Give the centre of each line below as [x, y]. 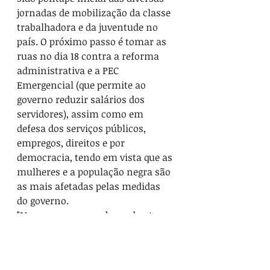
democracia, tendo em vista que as [96, 157]
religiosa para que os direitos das [92, 244]
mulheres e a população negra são [95, 171]
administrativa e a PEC [69, 70]
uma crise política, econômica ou [93, 229]
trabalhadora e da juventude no [89, 27]
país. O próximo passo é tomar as [93, 41]
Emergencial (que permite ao [83, 85]
